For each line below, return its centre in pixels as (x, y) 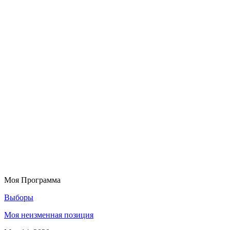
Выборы (19, 197)
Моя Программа (32, 180)
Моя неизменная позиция (49, 215)
